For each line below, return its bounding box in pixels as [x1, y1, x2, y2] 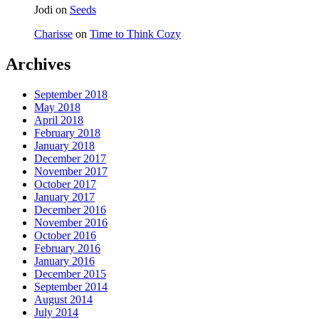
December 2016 [34, 203, 106, 216]
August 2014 [34, 293, 93, 305]
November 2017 [34, 164, 108, 177]
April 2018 [34, 113, 83, 126]
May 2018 [34, 100, 80, 113]
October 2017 [34, 177, 96, 190]
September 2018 [34, 88, 108, 100]
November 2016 [34, 216, 108, 229]
